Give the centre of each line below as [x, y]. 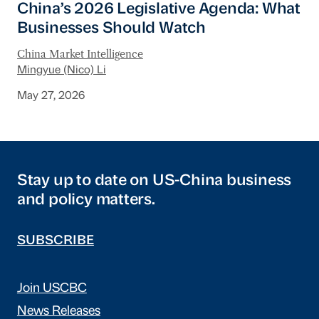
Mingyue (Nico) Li [61, 70]
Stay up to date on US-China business [154, 181]
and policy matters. [86, 200]
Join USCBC [52, 288]
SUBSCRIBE [55, 241]
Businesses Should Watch [111, 29]
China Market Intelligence [80, 54]
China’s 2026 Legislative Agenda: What [158, 10]
